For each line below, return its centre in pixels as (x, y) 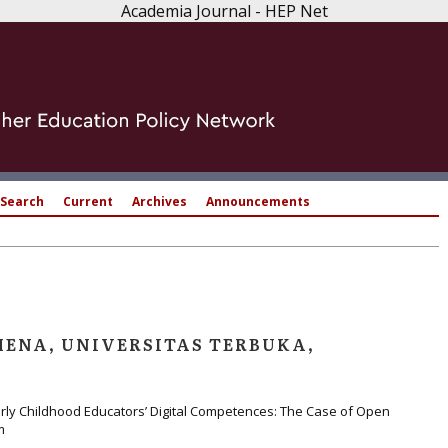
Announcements (258, 201)
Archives (159, 201)
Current (88, 201)
